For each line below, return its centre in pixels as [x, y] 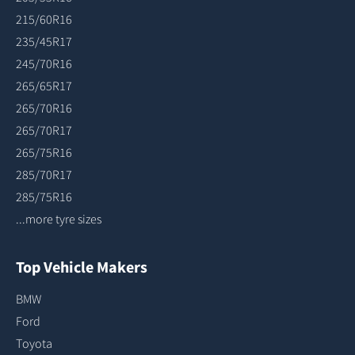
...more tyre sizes [59, 219]
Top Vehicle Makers [82, 267]
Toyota [34, 343]
